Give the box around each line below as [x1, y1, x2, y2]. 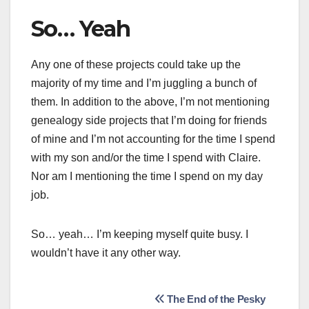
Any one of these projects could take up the [31, 58, 241, 70]
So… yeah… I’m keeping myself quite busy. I [31, 228, 248, 240]
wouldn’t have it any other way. [31, 246, 181, 259]
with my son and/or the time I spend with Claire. [31, 151, 261, 163]
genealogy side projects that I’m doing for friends [31, 114, 267, 126]
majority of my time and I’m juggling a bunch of [31, 77, 257, 89]
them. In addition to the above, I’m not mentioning [31, 95, 270, 108]
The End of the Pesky [164, 292, 266, 305]
